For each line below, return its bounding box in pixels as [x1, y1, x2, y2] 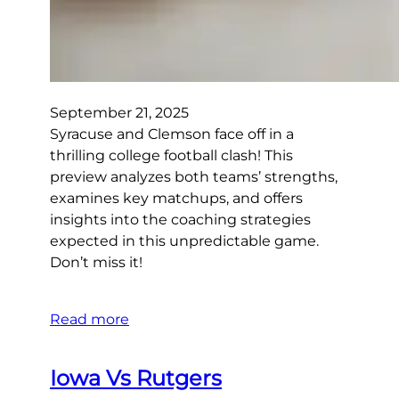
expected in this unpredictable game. [50, 232, 319, 249]
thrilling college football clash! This [50, 146, 293, 164]
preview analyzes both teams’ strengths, [50, 167, 338, 185]
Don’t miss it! [50, 253, 142, 271]
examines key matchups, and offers [50, 189, 303, 207]
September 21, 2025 [50, 103, 189, 121]
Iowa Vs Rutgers [50, 364, 222, 391]
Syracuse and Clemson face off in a [50, 125, 294, 142]
